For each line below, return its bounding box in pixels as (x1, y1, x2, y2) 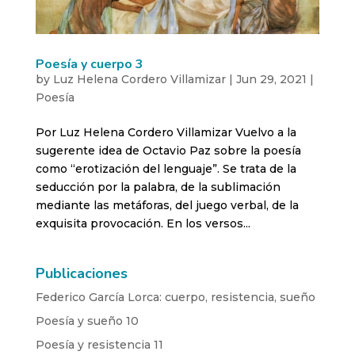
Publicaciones (35, 263, 128, 283)
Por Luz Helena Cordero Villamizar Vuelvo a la (35, 124, 296, 139)
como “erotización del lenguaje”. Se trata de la (35, 161, 296, 176)
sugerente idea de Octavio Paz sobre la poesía (35, 143, 301, 158)
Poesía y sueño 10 (35, 313, 139, 328)
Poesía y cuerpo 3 (35, 55, 143, 73)
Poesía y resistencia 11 (35, 337, 163, 352)
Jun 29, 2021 (235, 71, 307, 86)
